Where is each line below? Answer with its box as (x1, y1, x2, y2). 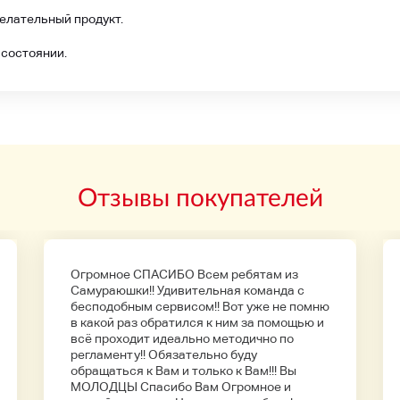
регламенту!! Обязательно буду (71, 347, 257, 362)
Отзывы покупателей (77, 181, 323, 212)
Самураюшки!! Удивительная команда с (71, 283, 304, 297)
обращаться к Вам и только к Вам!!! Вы (71, 363, 296, 378)
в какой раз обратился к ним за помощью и (71, 315, 324, 329)
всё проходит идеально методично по (71, 331, 294, 346)
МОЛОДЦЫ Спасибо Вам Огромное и (71, 379, 291, 394)
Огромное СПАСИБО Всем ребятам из (71, 267, 298, 281)
